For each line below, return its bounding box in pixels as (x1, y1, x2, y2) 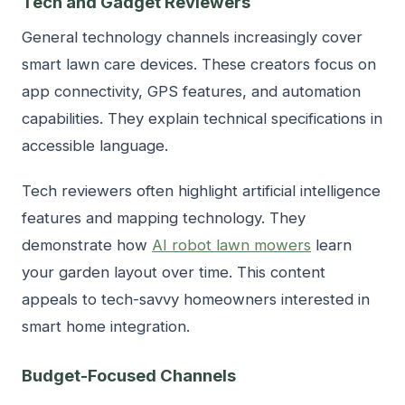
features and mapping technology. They (22, 209, 306, 228)
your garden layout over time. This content (22, 263, 325, 282)
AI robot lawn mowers (152, 236, 311, 255)
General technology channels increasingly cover (22, 28, 363, 47)
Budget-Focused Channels (22, 365, 236, 386)
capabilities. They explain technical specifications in (22, 109, 382, 128)
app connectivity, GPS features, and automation (22, 82, 361, 101)
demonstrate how (22, 236, 152, 255)
